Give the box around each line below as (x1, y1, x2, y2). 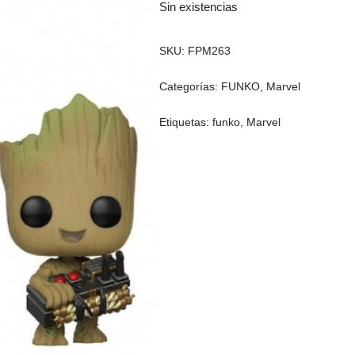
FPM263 (188, 44, 231, 57)
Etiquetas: (159, 115, 213, 128)
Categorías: (159, 79, 222, 93)
